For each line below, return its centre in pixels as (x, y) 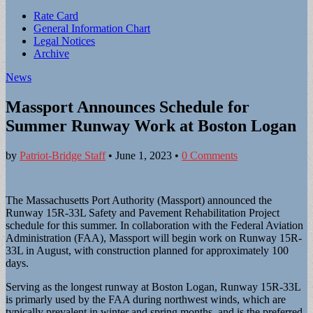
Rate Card (56, 16)
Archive (51, 53)
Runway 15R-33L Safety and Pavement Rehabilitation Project (143, 212)
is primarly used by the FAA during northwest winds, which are (146, 299)
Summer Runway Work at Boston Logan (151, 125)
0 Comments (210, 155)
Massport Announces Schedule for (128, 107)
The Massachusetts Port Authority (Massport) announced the (139, 200)
